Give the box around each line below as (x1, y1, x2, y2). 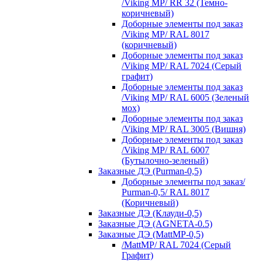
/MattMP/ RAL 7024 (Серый (122, 239, 231, 250)
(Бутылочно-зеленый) (122, 155, 208, 166)
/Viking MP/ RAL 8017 (122, 29, 209, 39)
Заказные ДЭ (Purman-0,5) (98, 166, 202, 176)
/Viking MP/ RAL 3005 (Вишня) (122, 123, 246, 134)
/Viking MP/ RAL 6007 (122, 144, 209, 155)
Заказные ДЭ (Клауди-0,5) (98, 208, 202, 218)
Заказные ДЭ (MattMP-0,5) (98, 229, 204, 239)
